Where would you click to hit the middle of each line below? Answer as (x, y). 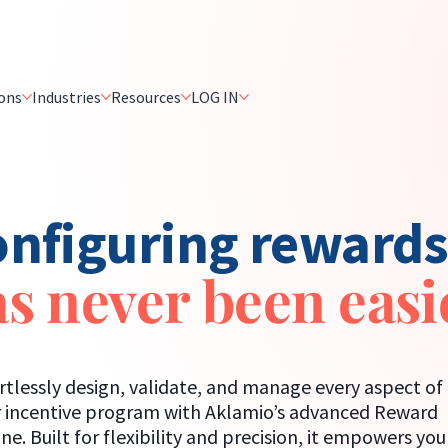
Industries (66, 96)
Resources (145, 96)
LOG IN (214, 96)
